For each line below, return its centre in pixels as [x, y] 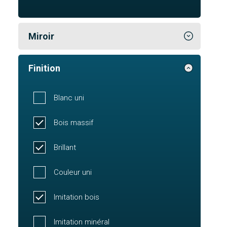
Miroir [41, 36]
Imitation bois [77, 197]
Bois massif [73, 122]
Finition [44, 68]
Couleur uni [73, 172]
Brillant [65, 147]
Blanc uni [69, 98]
